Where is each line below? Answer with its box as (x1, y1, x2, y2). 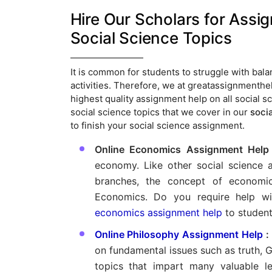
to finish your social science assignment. (70, 120, 245, 132)
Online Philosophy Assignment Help (94, 228, 263, 241)
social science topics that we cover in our (70, 106, 250, 118)
